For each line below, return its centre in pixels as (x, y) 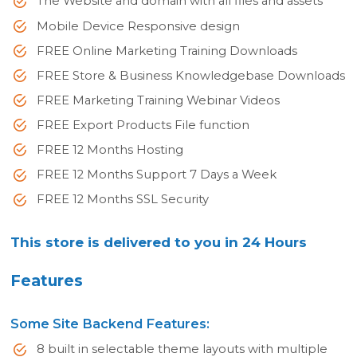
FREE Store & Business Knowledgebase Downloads (190, 75)
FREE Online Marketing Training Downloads (167, 51)
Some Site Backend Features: (110, 324)
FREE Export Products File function (143, 125)
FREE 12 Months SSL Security (122, 200)
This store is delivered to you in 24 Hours (159, 243)
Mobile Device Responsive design (138, 26)
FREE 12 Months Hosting (110, 149)
